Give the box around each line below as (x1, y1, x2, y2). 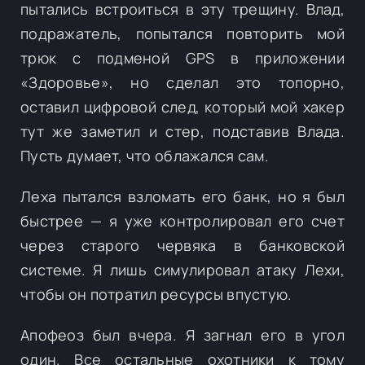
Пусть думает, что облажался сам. (20, 145, 269, 165)
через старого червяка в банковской (20, 235, 345, 255)
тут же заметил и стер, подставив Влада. (20, 121, 345, 141)
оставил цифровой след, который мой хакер (20, 96, 345, 117)
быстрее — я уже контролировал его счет (20, 210, 345, 231)
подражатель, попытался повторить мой (20, 23, 345, 43)
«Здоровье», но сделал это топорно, (20, 72, 345, 92)
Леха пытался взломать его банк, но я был (20, 186, 345, 206)
